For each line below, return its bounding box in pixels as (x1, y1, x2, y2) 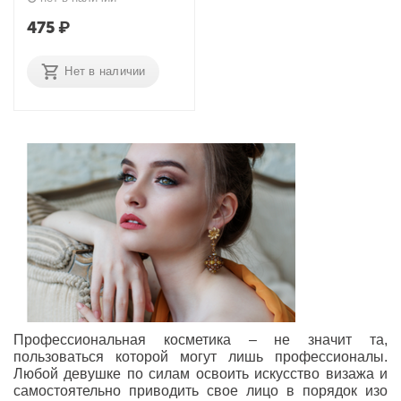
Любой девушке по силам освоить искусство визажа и (13, 366, 388, 382)
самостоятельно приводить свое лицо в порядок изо (13, 383, 388, 399)
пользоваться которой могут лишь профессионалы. (13, 349, 388, 365)
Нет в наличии (64, 64, 146, 79)
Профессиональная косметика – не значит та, (13, 332, 388, 348)
